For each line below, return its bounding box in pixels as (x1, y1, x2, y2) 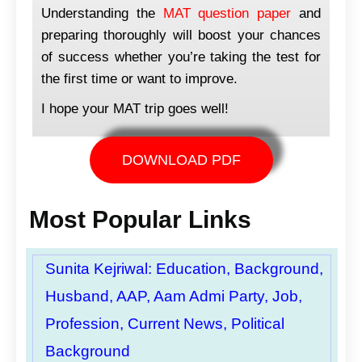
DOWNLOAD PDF (121, 151, 241, 168)
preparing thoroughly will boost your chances (41, 27, 321, 43)
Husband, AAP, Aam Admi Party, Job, (45, 287, 302, 305)
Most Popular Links (29, 205, 251, 233)
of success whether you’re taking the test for (41, 48, 321, 65)
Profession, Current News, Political (45, 314, 284, 332)
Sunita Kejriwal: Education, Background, (45, 259, 323, 277)
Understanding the (41, 5, 155, 21)
